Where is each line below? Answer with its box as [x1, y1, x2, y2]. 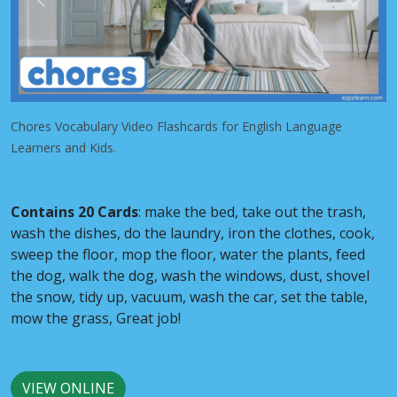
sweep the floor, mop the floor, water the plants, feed [11, 244, 365, 264]
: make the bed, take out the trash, [138, 201, 366, 222]
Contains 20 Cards [11, 201, 138, 222]
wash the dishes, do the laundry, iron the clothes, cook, [11, 222, 375, 243]
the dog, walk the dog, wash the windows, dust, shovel [11, 265, 370, 285]
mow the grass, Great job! [11, 307, 181, 328]
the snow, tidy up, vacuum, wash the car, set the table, [11, 286, 368, 307]
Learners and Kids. [11, 138, 120, 156]
